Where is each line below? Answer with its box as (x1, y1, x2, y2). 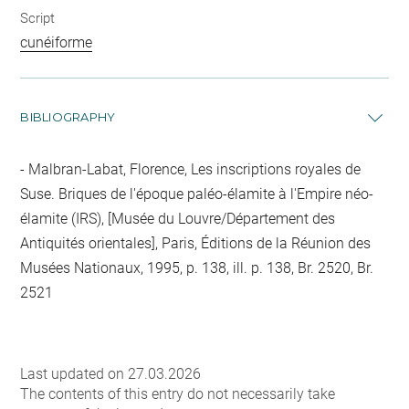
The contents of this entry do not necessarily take (20, 385, 336, 404)
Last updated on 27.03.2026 (20, 365, 202, 383)
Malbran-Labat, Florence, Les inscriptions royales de (25, 161, 362, 179)
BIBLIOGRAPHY (20, 110, 116, 125)
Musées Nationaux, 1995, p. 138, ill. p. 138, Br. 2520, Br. (20, 259, 374, 278)
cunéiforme (20, 34, 93, 52)
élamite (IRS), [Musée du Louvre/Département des (20, 210, 336, 228)
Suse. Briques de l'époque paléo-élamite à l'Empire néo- (20, 185, 374, 204)
